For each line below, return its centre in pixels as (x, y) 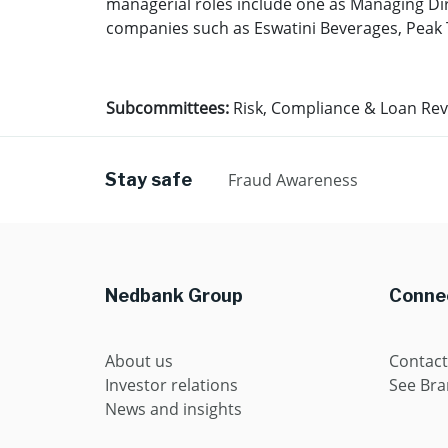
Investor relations (171, 385)
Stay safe (148, 179)
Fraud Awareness (293, 180)
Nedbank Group (174, 295)
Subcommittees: (167, 108)
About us (139, 361)
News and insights (173, 409)
